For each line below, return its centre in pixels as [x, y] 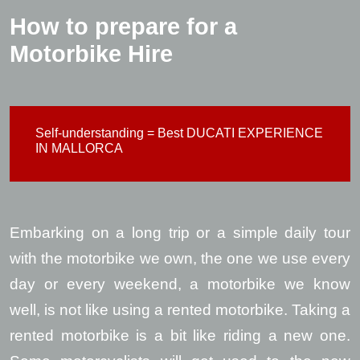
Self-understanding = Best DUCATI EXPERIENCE [179, 133]
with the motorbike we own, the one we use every [180, 258]
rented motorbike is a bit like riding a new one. [180, 335]
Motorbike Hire [91, 54]
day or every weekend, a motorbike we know [180, 284]
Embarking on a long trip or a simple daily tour [180, 233]
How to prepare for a [123, 27]
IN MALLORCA [79, 148]
